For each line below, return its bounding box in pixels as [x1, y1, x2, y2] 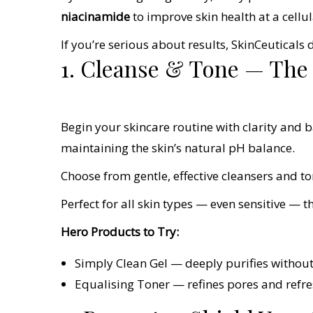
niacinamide [61, 8, 133, 24]
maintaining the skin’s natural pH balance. [61, 139, 295, 156]
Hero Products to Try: [61, 223, 179, 240]
